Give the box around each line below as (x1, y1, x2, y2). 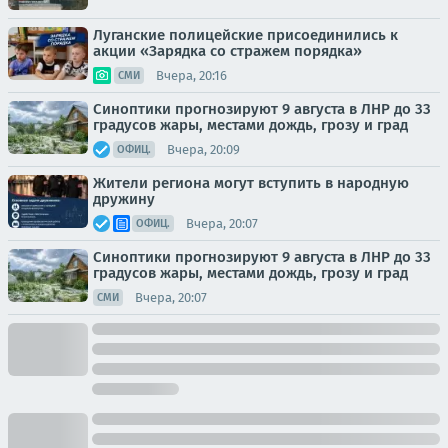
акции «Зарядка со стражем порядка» (93, 42, 362, 61)
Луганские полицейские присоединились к (93, 26, 398, 45)
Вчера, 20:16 (156, 67, 227, 83)
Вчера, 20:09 (167, 141, 240, 157)
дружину (93, 190, 155, 209)
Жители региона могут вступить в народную (93, 174, 409, 193)
